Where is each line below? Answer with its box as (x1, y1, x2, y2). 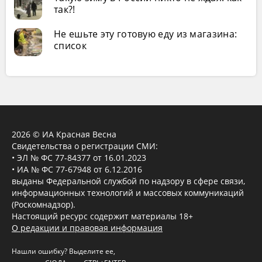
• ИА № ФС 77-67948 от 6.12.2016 (12, 163, 142, 175)
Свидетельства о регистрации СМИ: (12, 140, 158, 151)
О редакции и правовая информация (12, 222, 163, 233)
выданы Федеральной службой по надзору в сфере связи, (12, 175, 245, 187)
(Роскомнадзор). (12, 198, 75, 210)
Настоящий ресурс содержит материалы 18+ (12, 210, 193, 222)
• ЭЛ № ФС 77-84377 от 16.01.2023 (12, 151, 146, 163)
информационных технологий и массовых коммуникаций (12, 187, 244, 198)
